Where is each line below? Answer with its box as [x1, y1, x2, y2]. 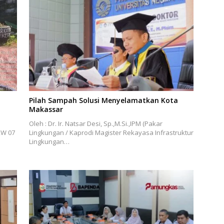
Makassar [28, 104, 63, 114]
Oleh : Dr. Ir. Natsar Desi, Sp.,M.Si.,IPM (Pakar [28, 119, 162, 128]
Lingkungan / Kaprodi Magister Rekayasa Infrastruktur [28, 128, 193, 137]
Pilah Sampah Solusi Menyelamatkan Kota [28, 95, 178, 105]
